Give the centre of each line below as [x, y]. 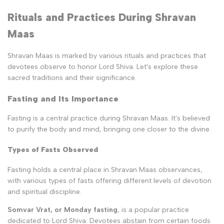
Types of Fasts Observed [53, 149]
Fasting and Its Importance [63, 98]
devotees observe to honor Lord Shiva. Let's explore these [103, 67]
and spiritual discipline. [44, 192]
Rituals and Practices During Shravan [102, 17]
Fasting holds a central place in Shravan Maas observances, [105, 170]
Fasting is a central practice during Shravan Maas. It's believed [109, 118]
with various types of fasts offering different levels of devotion [109, 181]
